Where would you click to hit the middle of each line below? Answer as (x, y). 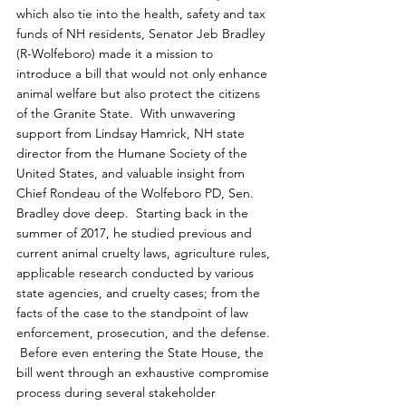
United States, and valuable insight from (132, 174)
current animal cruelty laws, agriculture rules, (145, 253)
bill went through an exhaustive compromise (145, 373)
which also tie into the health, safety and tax (143, 14)
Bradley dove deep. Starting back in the (134, 213)
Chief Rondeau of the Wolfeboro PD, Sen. (137, 193)
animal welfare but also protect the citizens (140, 94)
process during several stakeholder (118, 393)
